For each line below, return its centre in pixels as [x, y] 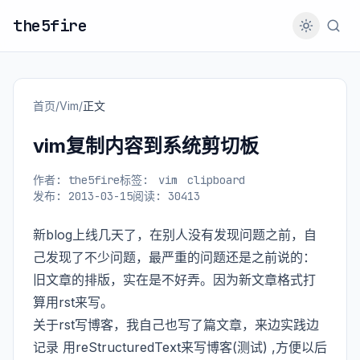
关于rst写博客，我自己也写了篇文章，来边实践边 [176, 325]
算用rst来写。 [73, 302]
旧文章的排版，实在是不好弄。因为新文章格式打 [174, 280]
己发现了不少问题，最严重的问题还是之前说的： [174, 257]
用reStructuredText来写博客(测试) [165, 347]
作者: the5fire [76, 180]
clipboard [216, 180]
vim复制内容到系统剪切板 [146, 146]
